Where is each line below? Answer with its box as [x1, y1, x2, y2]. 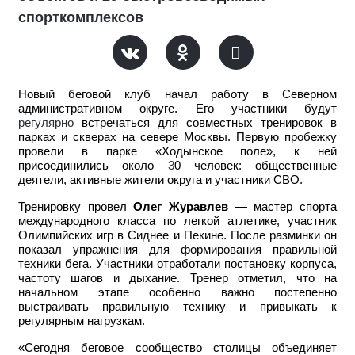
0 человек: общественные [174, 159, 337, 173]
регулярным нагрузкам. [18, 315, 145, 328]
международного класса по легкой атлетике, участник [18, 215, 337, 228]
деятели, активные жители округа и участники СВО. [18, 174, 303, 187]
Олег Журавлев [133, 200, 229, 214]
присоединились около [18, 159, 168, 173]
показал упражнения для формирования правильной [18, 243, 337, 257]
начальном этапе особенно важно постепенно [18, 286, 337, 300]
